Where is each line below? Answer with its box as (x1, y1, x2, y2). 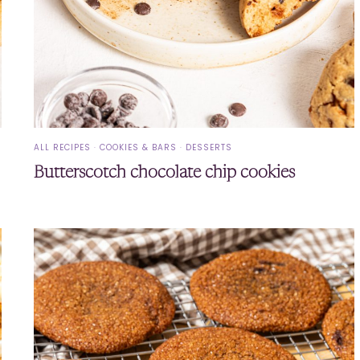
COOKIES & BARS (100, 141, 178, 153)
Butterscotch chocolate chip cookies (34, 164, 296, 182)
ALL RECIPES (34, 141, 92, 153)
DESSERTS (186, 141, 233, 153)
